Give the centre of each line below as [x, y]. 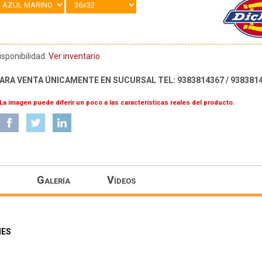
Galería [54, 180]
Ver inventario [75, 56]
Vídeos [121, 180]
